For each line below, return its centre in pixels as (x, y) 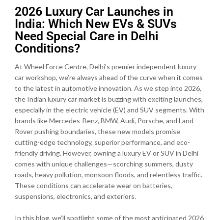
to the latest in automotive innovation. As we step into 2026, (108, 88)
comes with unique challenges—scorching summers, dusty (104, 164)
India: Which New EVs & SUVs (96, 24)
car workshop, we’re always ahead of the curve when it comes (109, 77)
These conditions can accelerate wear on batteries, (94, 185)
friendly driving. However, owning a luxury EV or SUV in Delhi (107, 153)
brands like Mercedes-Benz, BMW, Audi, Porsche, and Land (104, 120)
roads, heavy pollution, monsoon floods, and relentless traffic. (109, 174)
